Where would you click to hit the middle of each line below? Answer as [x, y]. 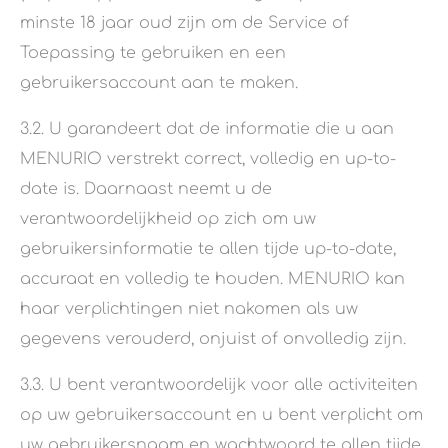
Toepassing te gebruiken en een [153, 53]
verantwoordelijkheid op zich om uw [168, 219]
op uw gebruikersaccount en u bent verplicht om [221, 415]
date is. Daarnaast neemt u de [146, 189]
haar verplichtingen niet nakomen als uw [189, 309]
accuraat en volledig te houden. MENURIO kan [212, 279]
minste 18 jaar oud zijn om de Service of [184, 23]
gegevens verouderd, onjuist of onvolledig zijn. [213, 339]
